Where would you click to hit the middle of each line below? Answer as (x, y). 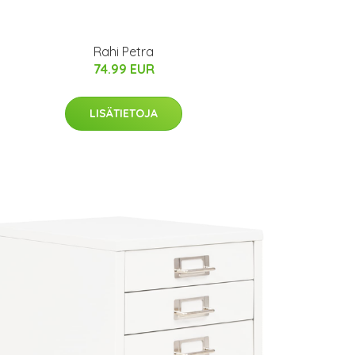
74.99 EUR (124, 69)
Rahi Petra (124, 51)
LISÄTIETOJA (124, 113)
